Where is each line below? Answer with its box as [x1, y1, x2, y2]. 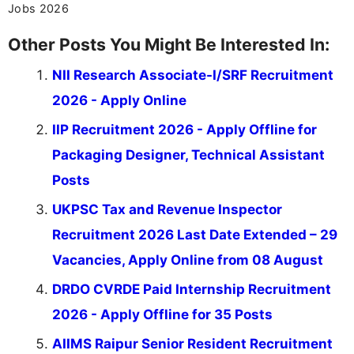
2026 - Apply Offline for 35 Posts [52, 306, 273, 322]
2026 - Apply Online [52, 92, 186, 108]
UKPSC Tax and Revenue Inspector [52, 201, 282, 217]
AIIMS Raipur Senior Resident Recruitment [52, 335, 333, 352]
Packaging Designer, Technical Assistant [52, 146, 325, 163]
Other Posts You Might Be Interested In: [8, 33, 330, 55]
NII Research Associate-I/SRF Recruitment [52, 66, 333, 83]
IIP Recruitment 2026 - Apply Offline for [52, 121, 317, 137]
